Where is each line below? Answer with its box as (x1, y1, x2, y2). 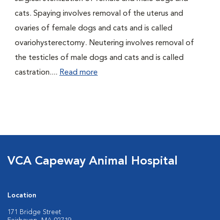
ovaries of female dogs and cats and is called (15, 25, 172, 32)
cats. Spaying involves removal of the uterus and (15, 10, 183, 18)
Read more (59, 69, 98, 77)
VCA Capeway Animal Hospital (7, 156, 178, 167)
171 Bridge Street (7, 209, 61, 216)
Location (7, 192, 36, 199)
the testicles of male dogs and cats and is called (15, 54, 184, 62)
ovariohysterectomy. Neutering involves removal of (15, 39, 194, 47)
